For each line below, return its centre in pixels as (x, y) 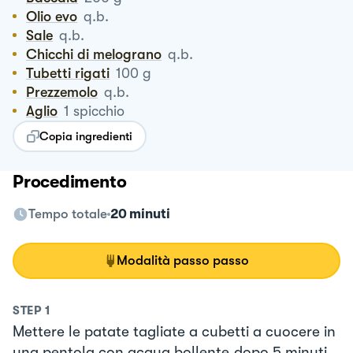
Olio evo (57, 16)
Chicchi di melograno (99, 54)
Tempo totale (68, 214)
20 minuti (140, 214)
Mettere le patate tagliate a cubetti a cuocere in (174, 331)
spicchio (99, 111)
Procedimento (70, 181)
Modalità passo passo (183, 260)
